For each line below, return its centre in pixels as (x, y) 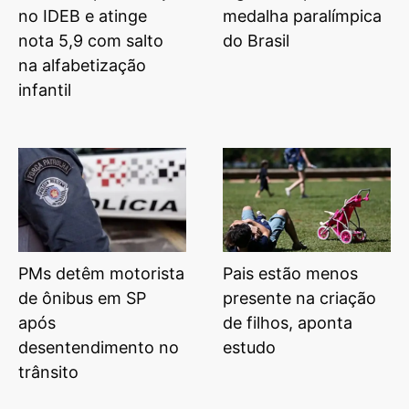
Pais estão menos (290, 274)
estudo (249, 348)
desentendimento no (99, 348)
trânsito (48, 372)
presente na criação (299, 299)
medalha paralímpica (302, 16)
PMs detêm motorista (101, 274)
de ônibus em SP (82, 299)
